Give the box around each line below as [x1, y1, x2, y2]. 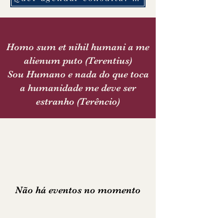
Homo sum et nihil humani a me [6, 41, 149, 53]
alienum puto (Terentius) [24, 55, 132, 66]
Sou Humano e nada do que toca [7, 69, 149, 80]
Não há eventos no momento [15, 184, 141, 196]
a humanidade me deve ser [19, 82, 136, 93]
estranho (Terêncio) [36, 96, 120, 107]
